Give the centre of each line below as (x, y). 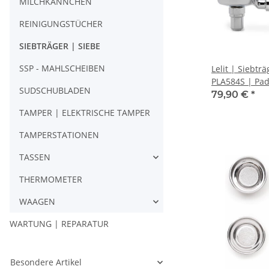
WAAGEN (37, 202)
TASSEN (35, 157)
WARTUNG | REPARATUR (59, 224)
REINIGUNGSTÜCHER (61, 24)
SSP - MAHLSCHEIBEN (62, 68)
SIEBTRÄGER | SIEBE (60, 46)
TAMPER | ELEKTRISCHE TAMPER (85, 113)
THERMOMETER (51, 180)
